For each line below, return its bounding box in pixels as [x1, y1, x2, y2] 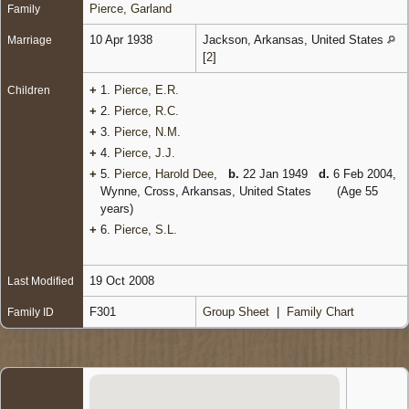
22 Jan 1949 [239, 166, 319, 181]
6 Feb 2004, [330, 166, 396, 181]
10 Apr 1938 [89, 32, 156, 47]
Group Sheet [203, 304, 269, 319]
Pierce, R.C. [114, 103, 179, 118]
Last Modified [7, 274, 74, 288]
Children [7, 83, 53, 97]
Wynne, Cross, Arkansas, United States [100, 184, 315, 198]
